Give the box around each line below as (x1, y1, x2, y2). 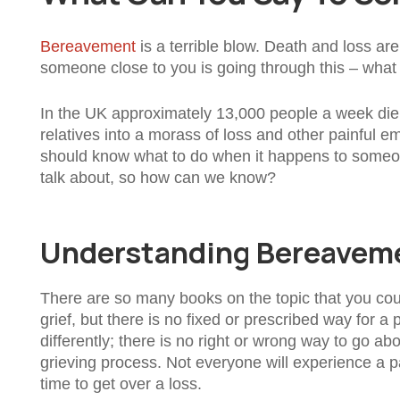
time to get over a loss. (40, 375, 202, 394)
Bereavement (40, 37, 136, 55)
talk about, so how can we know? (40, 168, 276, 187)
